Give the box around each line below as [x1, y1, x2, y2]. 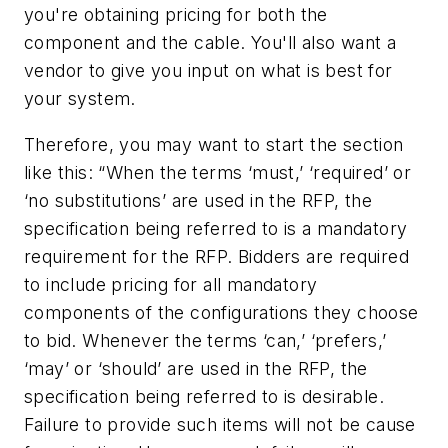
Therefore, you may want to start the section [24, 133, 404, 155]
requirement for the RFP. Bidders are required [24, 245, 409, 267]
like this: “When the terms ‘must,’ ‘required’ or [24, 161, 412, 183]
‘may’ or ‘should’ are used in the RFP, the [24, 357, 368, 379]
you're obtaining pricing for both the [24, 4, 328, 26]
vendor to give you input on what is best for [24, 60, 393, 82]
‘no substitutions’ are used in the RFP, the [24, 189, 373, 211]
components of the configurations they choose [24, 301, 419, 323]
